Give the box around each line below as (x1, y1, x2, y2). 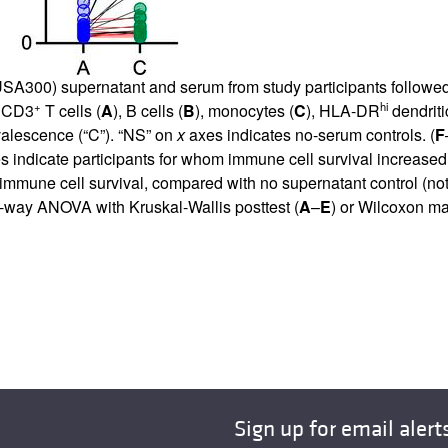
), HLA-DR (305, 98, 380, 122)
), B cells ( (112, 98, 183, 122)
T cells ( (40, 98, 101, 122)
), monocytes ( (194, 98, 294, 122)
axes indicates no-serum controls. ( (184, 122, 435, 146)
